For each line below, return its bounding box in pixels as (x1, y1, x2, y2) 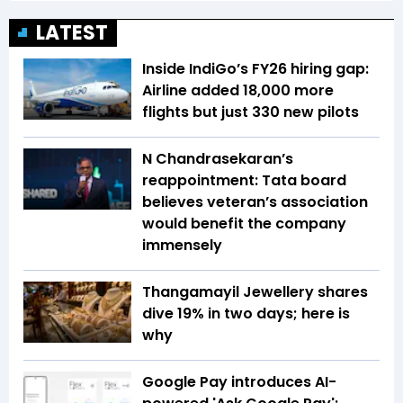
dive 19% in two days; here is (142, 303, 350, 325)
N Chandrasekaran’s (142, 148, 293, 170)
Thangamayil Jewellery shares (142, 282, 368, 303)
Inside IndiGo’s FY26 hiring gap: (142, 58, 369, 80)
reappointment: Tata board (142, 170, 346, 192)
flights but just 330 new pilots (142, 102, 359, 123)
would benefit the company (142, 213, 346, 235)
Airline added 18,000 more (142, 80, 334, 102)
